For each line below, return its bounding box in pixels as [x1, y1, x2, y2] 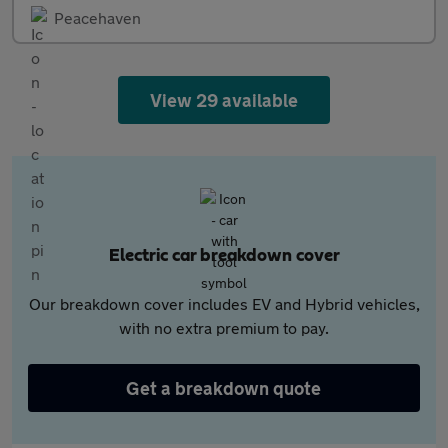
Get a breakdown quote [126, 377, 322, 400]
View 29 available [149, 89, 299, 112]
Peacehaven [54, 8, 141, 28]
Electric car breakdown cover [108, 247, 340, 266]
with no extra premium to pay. [119, 318, 329, 338]
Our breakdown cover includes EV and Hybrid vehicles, [28, 294, 420, 314]
